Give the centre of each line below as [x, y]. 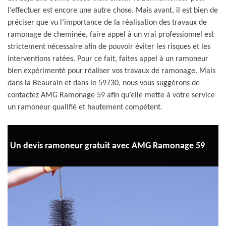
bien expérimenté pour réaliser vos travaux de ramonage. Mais [111, 71]
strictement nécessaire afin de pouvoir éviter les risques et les [109, 47]
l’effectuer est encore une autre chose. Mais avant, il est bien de [113, 11]
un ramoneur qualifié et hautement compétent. [85, 107]
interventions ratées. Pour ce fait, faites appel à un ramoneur [108, 59]
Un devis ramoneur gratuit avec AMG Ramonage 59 [107, 146]
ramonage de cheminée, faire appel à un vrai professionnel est [111, 35]
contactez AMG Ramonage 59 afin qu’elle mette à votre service [111, 95]
